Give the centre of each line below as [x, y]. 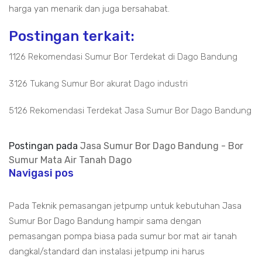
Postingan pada [44, 146]
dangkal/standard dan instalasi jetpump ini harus [107, 252]
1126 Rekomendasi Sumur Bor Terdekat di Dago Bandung [123, 57]
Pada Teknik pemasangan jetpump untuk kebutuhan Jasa [125, 206]
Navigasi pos [41, 173]
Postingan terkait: [72, 37]
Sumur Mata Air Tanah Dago [70, 160]
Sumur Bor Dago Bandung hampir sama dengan [105, 221]
